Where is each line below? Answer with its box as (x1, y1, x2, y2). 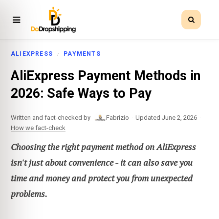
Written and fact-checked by (11, 113, 90, 121)
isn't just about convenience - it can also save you (11, 156, 193, 168)
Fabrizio (106, 113, 129, 121)
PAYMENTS (64, 50, 101, 57)
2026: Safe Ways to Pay (11, 86, 152, 102)
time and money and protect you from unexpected (11, 172, 193, 184)
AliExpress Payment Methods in (11, 68, 200, 84)
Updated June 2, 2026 (135, 113, 197, 121)
